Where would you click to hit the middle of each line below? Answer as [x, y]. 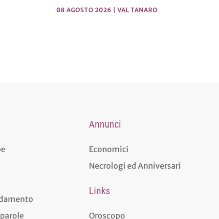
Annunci [105, 124]
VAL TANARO [137, 10]
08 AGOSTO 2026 [84, 10]
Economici [109, 149]
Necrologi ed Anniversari [135, 165]
